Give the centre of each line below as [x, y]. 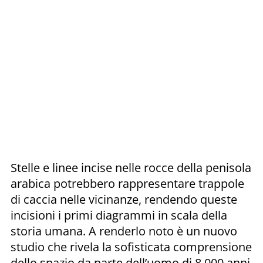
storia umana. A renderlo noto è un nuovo [124, 231]
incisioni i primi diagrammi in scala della [119, 215]
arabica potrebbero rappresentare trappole [127, 183]
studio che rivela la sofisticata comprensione [131, 247]
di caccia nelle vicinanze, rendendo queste [124, 199]
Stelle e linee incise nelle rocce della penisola [131, 167]
